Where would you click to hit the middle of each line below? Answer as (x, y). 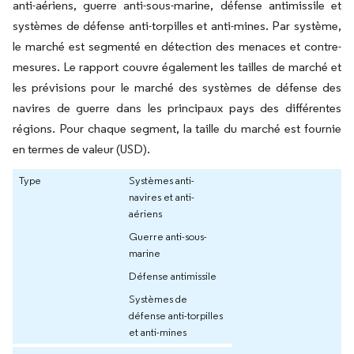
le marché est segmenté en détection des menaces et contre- (177, 46)
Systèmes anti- (162, 180)
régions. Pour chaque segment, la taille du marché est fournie (177, 128)
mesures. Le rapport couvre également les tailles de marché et (177, 66)
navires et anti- (162, 196)
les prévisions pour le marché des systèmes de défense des (177, 87)
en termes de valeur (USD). (81, 149)
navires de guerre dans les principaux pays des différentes (177, 107)
